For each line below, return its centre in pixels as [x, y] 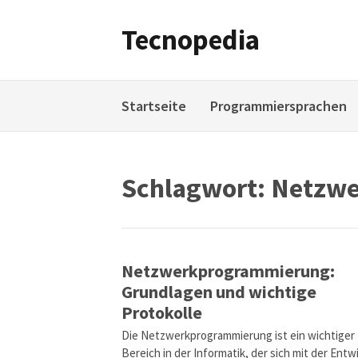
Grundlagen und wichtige [219, 292]
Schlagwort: [196, 188]
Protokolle [162, 312]
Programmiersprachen [278, 106]
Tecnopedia [191, 40]
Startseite [154, 106]
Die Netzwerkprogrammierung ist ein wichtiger [238, 335]
